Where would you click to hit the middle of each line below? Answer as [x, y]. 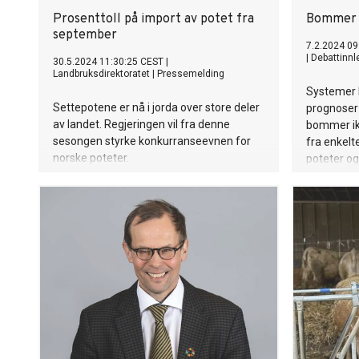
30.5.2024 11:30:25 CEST [108, 62]
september [85, 35]
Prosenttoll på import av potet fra [153, 19]
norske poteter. [91, 158]
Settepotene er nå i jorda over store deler [156, 107]
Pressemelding [191, 74]
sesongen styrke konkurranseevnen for [152, 141]
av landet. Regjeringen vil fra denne [141, 124]
